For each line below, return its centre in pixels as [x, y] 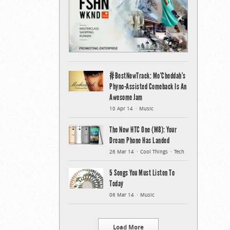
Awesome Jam [126, 97]
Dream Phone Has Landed [139, 140]
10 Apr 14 [121, 108]
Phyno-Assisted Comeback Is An [148, 86]
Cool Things [154, 151]
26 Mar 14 [122, 151]
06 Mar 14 [122, 195]
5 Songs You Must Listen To [142, 172]
